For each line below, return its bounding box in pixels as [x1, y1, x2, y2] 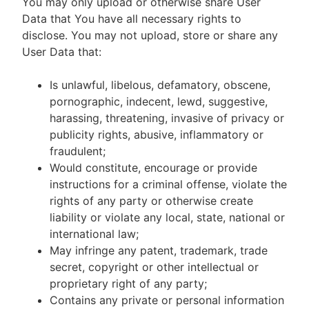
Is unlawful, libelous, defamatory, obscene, [50, 78, 270, 92]
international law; [50, 227, 139, 241]
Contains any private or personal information [50, 293, 284, 307]
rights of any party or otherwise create [50, 194, 253, 208]
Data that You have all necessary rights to [22, 12, 241, 26]
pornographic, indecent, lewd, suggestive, [50, 94, 268, 108]
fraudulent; [50, 144, 106, 158]
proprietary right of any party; [50, 277, 207, 290]
